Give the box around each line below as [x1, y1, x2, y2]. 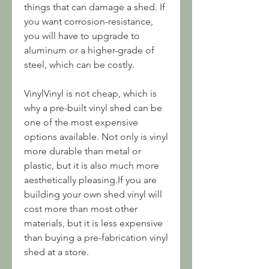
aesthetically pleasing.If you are [24, 174, 157, 186]
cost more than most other [24, 203, 138, 214]
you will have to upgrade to [24, 30, 140, 41]
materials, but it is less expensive [24, 217, 163, 229]
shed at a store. [24, 246, 89, 258]
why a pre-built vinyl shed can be [24, 102, 162, 113]
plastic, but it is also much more [24, 160, 159, 171]
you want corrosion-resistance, [24, 16, 153, 27]
